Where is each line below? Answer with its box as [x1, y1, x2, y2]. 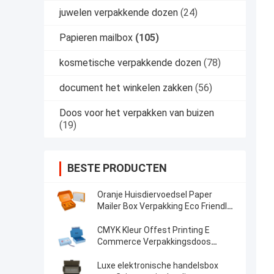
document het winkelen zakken [59, 82, 193, 94]
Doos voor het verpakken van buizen [59, 107, 214, 119]
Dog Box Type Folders [97, 213, 182, 223]
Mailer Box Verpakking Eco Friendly [97, 201, 231, 212]
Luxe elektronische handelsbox [97, 261, 218, 271]
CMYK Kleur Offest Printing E [97, 225, 210, 235]
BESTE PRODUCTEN [67, 161, 167, 175]
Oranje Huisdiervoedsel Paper [97, 190, 212, 200]
